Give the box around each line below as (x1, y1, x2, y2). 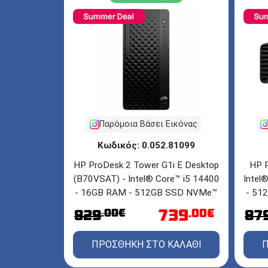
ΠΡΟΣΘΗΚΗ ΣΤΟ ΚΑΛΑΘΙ (91, 238, 202, 250)
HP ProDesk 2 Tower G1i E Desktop (74, 159, 219, 170)
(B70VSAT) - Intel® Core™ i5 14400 (73, 173, 220, 184)
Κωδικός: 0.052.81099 (98, 139, 195, 151)
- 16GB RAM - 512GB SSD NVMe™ (75, 187, 218, 198)
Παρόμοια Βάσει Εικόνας (99, 118, 197, 129)
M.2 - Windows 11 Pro (100, 200, 192, 212)
